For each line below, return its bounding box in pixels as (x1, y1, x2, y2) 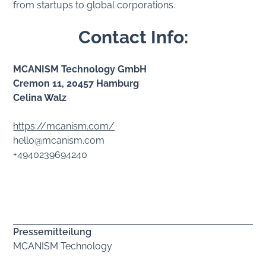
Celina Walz (13, 91, 67, 103)
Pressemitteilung (13, 226, 92, 237)
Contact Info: (78, 26, 188, 47)
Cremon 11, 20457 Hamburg (13, 77, 140, 89)
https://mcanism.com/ (13, 120, 115, 132)
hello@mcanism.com (13, 134, 105, 146)
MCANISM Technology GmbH (13, 63, 147, 75)
